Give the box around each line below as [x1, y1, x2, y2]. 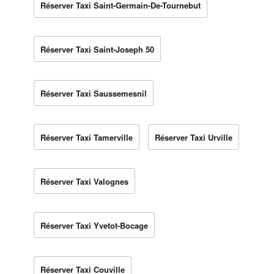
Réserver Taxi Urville [155, 131, 232, 143]
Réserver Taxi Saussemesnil [40, 87, 147, 99]
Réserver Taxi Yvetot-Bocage [40, 219, 148, 231]
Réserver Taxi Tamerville [40, 131, 133, 143]
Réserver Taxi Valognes [40, 175, 128, 187]
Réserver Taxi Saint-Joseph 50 [40, 43, 154, 55]
